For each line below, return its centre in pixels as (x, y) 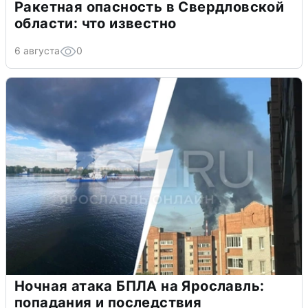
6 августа (37, 50)
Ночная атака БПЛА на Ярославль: (140, 286)
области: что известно (96, 23)
